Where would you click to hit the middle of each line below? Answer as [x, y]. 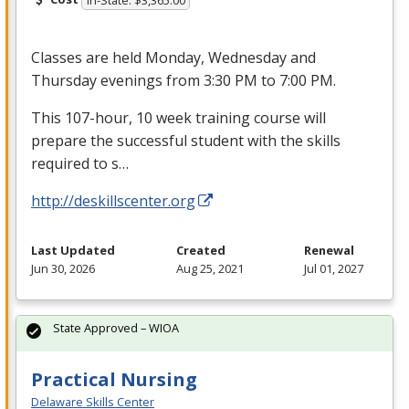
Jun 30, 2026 [63, 269]
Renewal [329, 251]
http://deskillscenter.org [113, 201]
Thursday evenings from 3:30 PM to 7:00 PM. [184, 81]
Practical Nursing [114, 380]
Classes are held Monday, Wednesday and [173, 58]
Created [200, 251]
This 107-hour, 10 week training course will [178, 118]
